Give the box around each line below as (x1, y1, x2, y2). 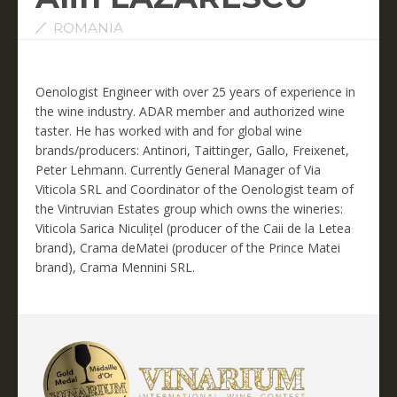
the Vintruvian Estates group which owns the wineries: (35, 199, 343, 217)
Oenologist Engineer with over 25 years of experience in (35, 82, 355, 100)
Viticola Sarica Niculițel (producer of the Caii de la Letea (35, 219, 351, 237)
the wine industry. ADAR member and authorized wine (35, 102, 345, 120)
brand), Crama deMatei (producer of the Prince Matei (35, 238, 340, 256)
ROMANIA (53, 19, 123, 36)
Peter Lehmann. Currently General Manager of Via (35, 160, 321, 178)
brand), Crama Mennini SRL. (35, 258, 195, 276)
